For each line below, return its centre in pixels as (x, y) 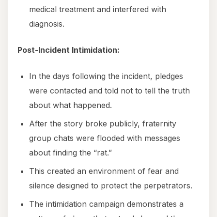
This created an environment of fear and (104, 171)
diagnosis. (47, 24)
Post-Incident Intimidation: (69, 50)
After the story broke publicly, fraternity (103, 124)
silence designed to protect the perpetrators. (111, 186)
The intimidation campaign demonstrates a (106, 204)
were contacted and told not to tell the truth (109, 91)
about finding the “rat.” (70, 153)
